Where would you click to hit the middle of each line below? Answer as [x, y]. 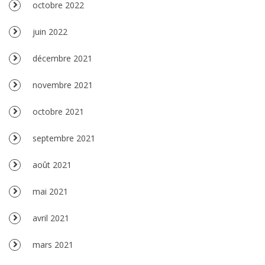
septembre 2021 [64, 138]
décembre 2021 [62, 58]
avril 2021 [51, 218]
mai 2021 [50, 191]
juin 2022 [50, 31]
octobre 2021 [58, 111]
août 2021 [52, 164]
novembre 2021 [63, 85]
